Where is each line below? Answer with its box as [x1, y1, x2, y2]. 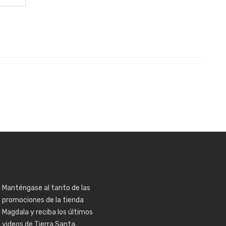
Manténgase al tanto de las [2, 183, 90, 192]
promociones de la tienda [2, 195, 84, 204]
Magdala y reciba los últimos [2, 207, 93, 216]
